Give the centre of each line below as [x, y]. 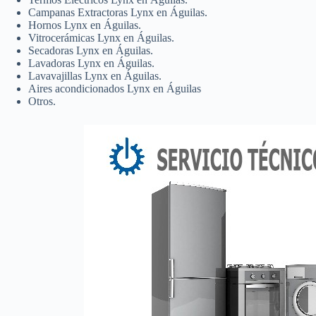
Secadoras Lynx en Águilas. [91, 50]
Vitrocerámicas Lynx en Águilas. [101, 37]
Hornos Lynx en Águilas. [85, 25]
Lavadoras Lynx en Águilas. [91, 63]
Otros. [42, 101]
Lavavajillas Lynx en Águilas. [95, 75]
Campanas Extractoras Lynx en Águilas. [118, 12]
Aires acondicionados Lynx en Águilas [115, 88]
